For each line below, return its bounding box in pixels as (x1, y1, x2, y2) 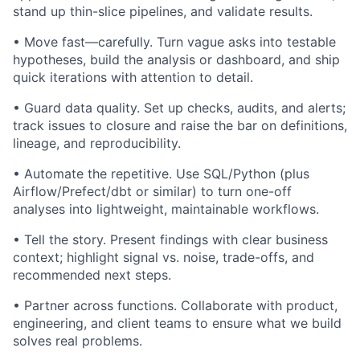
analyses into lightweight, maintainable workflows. (13, 201, 319, 218)
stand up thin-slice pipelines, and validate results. (13, 3, 313, 20)
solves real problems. (13, 333, 142, 350)
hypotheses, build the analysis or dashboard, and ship (13, 51, 340, 68)
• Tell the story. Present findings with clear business (13, 231, 328, 248)
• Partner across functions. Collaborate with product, (13, 297, 337, 314)
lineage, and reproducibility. (13, 135, 181, 152)
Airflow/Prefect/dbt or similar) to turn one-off (13, 183, 292, 200)
